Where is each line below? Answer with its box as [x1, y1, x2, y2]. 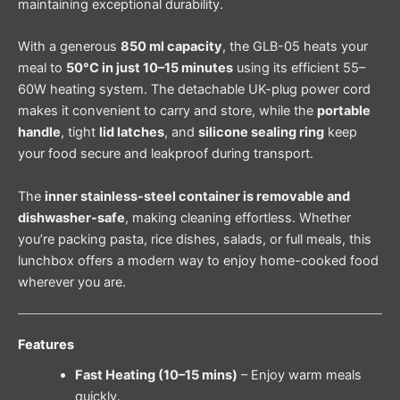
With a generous [18, 38, 121, 55]
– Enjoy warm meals [237, 367, 362, 384]
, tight [61, 124, 99, 141]
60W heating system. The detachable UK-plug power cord [18, 81, 371, 98]
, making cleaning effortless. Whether [125, 209, 351, 226]
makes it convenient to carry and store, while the [18, 103, 317, 120]
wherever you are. [18, 273, 126, 290]
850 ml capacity [121, 38, 222, 55]
